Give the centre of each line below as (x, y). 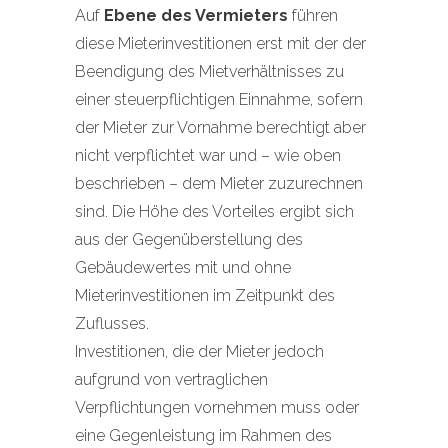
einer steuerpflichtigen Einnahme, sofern (219, 99)
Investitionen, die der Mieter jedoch (199, 351)
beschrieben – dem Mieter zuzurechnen (219, 183)
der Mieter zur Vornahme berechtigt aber (220, 127)
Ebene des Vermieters (196, 15)
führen (313, 15)
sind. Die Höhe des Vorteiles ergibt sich (214, 211)
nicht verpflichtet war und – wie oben (208, 155)
